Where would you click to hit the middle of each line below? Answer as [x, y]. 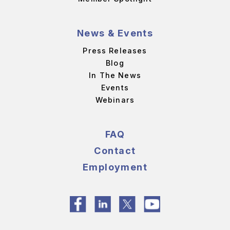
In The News [115, 75]
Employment [115, 167]
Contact [115, 151]
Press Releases [115, 51]
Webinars [115, 100]
